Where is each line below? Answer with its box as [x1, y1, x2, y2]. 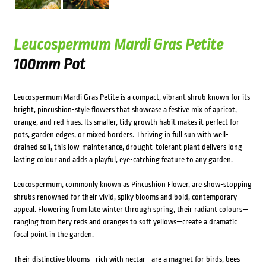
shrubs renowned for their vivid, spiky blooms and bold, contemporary [13, 192, 237, 202]
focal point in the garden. [13, 230, 94, 239]
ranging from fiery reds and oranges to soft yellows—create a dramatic [13, 217, 237, 227]
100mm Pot [13, 55, 85, 74]
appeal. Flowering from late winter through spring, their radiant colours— [13, 205, 248, 214]
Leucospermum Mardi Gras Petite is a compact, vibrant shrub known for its [13, 93, 250, 102]
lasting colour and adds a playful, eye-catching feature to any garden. [13, 155, 233, 164]
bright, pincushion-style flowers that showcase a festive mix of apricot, [13, 105, 237, 115]
